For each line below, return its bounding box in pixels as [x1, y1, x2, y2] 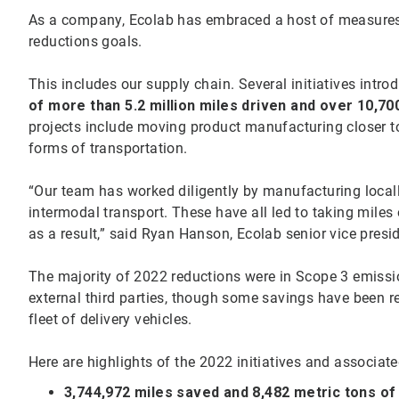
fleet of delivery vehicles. [28, 310, 192, 328]
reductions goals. [28, 32, 154, 50]
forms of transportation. [28, 139, 191, 157]
